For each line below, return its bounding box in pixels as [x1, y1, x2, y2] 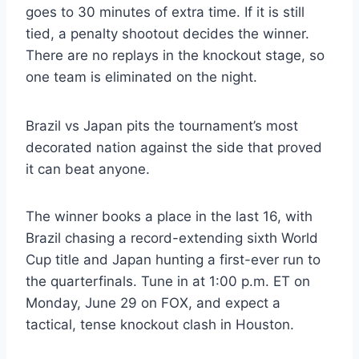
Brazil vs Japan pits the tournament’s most [26, 118, 298, 135]
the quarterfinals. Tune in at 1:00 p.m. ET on [26, 273, 310, 290]
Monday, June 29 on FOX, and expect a [26, 295, 280, 312]
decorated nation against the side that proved [26, 139, 322, 156]
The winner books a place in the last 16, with [26, 208, 313, 225]
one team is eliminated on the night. [26, 69, 257, 86]
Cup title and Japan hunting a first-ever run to [26, 252, 321, 268]
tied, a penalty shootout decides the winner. [26, 26, 309, 42]
